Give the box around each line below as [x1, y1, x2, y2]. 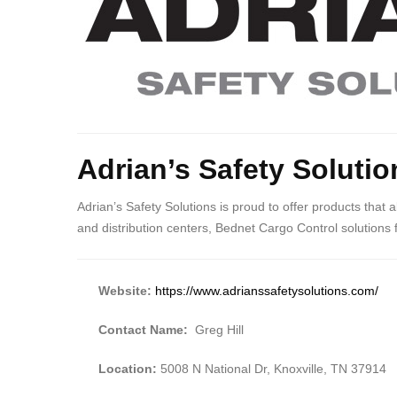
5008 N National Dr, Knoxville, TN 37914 [157, 361, 386, 376]
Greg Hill [191, 322, 244, 337]
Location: [98, 361, 157, 376]
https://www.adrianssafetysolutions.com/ [155, 283, 378, 298]
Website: [98, 283, 152, 298]
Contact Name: [98, 322, 191, 337]
